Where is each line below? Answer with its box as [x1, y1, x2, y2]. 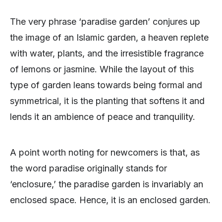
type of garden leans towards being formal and [10, 80, 202, 91]
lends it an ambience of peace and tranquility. [10, 111, 195, 122]
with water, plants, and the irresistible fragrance [10, 48, 204, 59]
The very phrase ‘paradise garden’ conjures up [10, 16, 200, 27]
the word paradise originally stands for [10, 163, 167, 174]
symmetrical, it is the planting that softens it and [10, 96, 205, 107]
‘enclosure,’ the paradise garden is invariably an [10, 179, 203, 190]
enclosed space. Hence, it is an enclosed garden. [10, 195, 211, 206]
